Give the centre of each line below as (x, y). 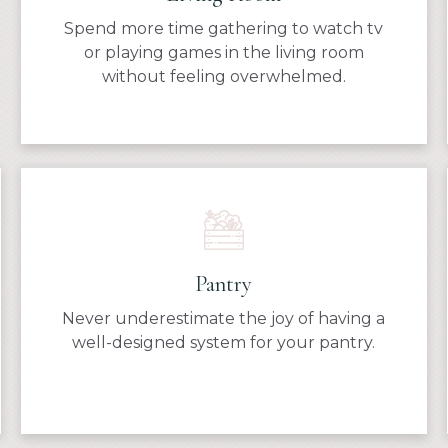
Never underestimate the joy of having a (224, 318)
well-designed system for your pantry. (224, 342)
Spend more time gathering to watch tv (224, 28)
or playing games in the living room (223, 52)
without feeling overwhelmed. (223, 76)
